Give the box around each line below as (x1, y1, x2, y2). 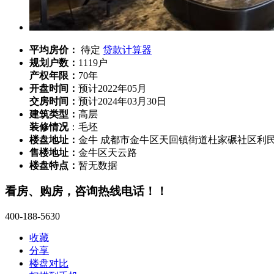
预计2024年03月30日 (78, 95, 166, 106)
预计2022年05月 (78, 83, 147, 94)
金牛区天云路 (78, 147, 137, 158)
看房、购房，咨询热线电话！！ (5, 185, 168, 198)
